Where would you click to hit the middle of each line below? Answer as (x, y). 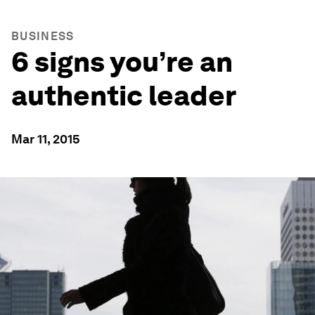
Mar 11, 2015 (46, 139)
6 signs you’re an (122, 62)
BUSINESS (43, 36)
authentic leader (124, 96)
